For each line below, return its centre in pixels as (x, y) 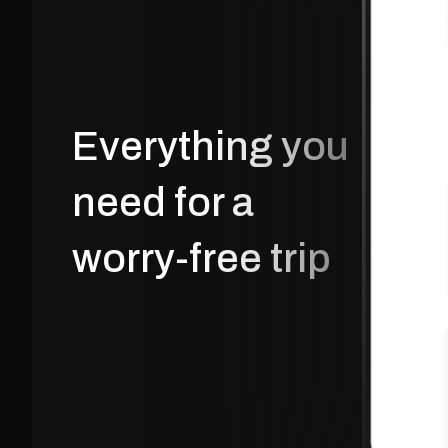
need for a (163, 202)
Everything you (210, 146)
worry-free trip (201, 258)
